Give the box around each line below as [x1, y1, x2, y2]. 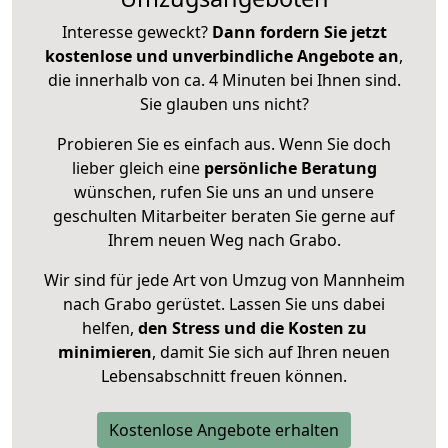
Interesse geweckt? [61, 20, 212, 43]
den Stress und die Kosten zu [133, 316, 367, 339]
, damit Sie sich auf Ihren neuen [152, 340, 390, 363]
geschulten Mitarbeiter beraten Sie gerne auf [53, 204, 395, 227]
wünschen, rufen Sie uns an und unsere [74, 180, 374, 203]
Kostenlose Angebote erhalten [109, 418, 339, 441]
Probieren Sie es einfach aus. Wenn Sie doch [57, 132, 391, 155]
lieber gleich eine [71, 156, 204, 179]
